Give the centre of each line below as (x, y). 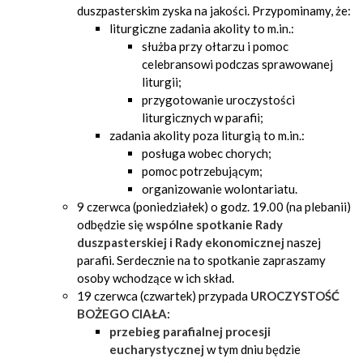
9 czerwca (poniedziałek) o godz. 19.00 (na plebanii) (214, 207)
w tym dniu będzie (254, 349)
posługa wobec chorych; (207, 153)
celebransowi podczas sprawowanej (237, 64)
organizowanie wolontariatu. (220, 189)
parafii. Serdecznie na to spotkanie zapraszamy (201, 260)
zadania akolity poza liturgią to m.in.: (207, 135)
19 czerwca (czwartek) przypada (164, 296)
